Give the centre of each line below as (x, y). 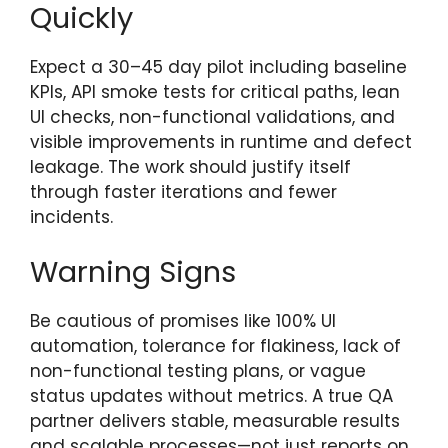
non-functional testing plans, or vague (198, 371)
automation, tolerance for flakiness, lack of (215, 346)
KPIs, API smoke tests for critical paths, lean (215, 91)
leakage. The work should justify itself (190, 166)
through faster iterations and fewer (183, 191)
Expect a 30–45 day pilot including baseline (218, 66)
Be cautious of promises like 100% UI (183, 321)
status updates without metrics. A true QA (211, 396)
